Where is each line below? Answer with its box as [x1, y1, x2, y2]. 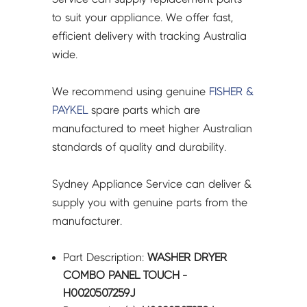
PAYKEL [52, 104, 88, 116]
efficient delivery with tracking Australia [52, 30, 247, 42]
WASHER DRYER [147, 251, 228, 264]
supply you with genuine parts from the [52, 197, 248, 209]
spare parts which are [88, 104, 201, 116]
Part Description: [63, 251, 148, 264]
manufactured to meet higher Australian [52, 123, 253, 135]
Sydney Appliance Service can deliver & [52, 178, 253, 191]
